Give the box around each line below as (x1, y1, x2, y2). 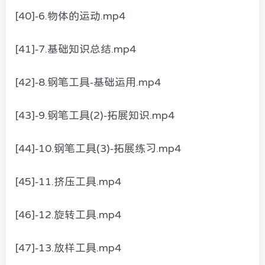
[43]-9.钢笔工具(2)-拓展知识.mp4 (15, 110, 174, 121)
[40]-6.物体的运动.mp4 (15, 11, 125, 22)
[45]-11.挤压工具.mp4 (15, 176, 121, 188)
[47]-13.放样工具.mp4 (15, 243, 121, 254)
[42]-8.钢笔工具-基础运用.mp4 (15, 77, 161, 88)
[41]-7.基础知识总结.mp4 (15, 44, 136, 55)
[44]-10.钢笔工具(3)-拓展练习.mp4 (15, 143, 181, 154)
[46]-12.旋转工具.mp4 (15, 209, 121, 221)
